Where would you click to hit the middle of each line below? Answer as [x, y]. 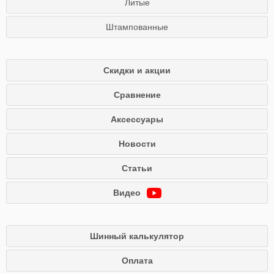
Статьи [137, 168]
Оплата [137, 261]
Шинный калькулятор [137, 236]
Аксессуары [137, 119]
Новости [137, 144]
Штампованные [137, 27]
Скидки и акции [137, 70]
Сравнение [137, 95]
